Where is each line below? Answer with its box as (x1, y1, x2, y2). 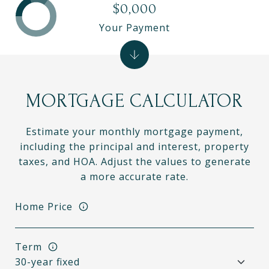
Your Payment (99, 20, 170, 34)
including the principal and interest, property (20, 140, 249, 153)
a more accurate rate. (80, 170, 189, 183)
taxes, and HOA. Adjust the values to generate (18, 155, 251, 168)
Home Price (15, 199, 73, 213)
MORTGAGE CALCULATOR (26, 91, 243, 112)
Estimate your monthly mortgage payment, (26, 125, 243, 138)
